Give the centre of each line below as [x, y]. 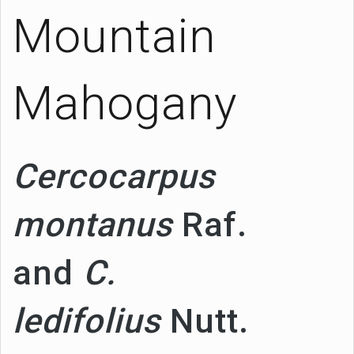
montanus [92, 224]
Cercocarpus [114, 176]
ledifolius [87, 321]
